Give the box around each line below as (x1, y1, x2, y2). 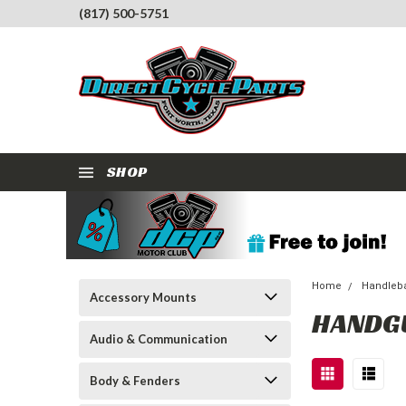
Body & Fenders (90, 373, 180, 388)
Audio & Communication (90, 332, 227, 346)
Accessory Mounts (90, 290, 197, 304)
